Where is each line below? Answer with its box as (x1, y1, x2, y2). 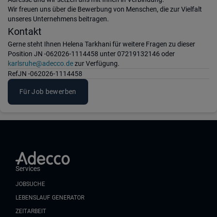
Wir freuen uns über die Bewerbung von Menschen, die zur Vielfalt (8, 5, 202, 13)
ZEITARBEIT (15, 208, 46, 215)
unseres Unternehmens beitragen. (8, 15, 109, 23)
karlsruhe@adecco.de (8, 60, 73, 67)
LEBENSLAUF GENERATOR (15, 194, 84, 201)
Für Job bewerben (19, 88, 77, 95)
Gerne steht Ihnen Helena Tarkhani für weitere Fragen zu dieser (8, 40, 195, 48)
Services (15, 165, 40, 172)
